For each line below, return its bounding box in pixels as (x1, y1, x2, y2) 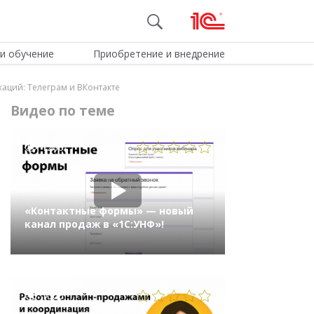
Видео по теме (11, 102, 115, 120)
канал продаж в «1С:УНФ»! (25, 217, 164, 231)
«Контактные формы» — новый (25, 204, 193, 218)
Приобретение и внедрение (93, 47, 225, 60)
